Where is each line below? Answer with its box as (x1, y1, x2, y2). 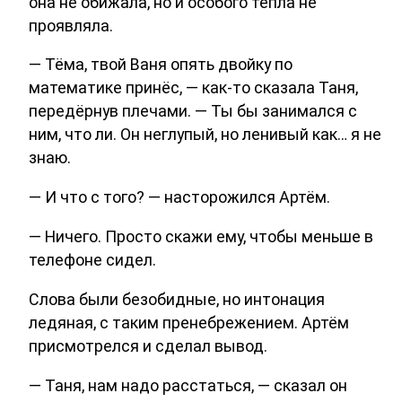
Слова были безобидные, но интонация (29, 290, 325, 310)
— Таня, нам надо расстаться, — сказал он (29, 376, 347, 396)
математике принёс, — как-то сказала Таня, (29, 78, 358, 98)
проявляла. (29, 15, 113, 35)
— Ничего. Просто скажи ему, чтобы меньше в (29, 227, 373, 247)
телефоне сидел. (29, 250, 156, 270)
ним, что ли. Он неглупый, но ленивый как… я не (29, 125, 381, 144)
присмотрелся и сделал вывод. (29, 336, 267, 356)
